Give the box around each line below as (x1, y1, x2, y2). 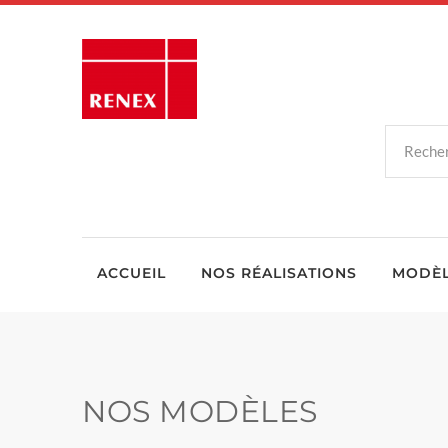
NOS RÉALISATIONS (201, 264, 357, 282)
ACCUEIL (97, 264, 166, 282)
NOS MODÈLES (82, 393, 318, 430)
